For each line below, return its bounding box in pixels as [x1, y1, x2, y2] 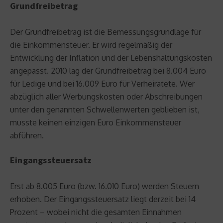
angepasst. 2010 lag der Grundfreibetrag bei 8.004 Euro [10, 65, 206, 76]
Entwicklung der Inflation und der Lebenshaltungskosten [10, 52, 212, 63]
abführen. [10, 130, 44, 140]
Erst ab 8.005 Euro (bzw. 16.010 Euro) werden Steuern [10, 181, 199, 191]
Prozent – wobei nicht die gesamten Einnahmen [10, 207, 182, 217]
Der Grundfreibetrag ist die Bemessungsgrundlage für [10, 26, 201, 37]
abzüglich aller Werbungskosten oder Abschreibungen [10, 91, 203, 102]
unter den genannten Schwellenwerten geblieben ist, [10, 104, 200, 114]
